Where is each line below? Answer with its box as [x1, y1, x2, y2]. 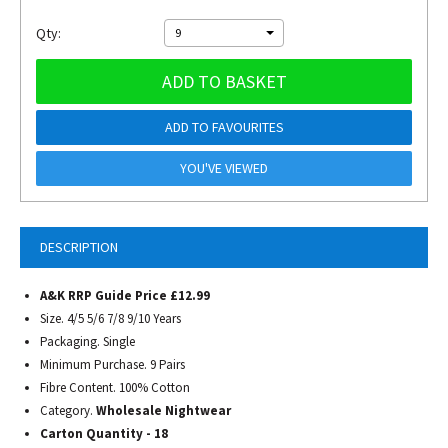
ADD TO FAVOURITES [164, 118, 284, 136]
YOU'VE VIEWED [180, 159, 268, 177]
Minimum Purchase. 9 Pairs [40, 356, 185, 373]
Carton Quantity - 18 [40, 425, 168, 442]
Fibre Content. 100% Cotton [40, 379, 190, 396]
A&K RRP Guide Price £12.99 [40, 287, 210, 304]
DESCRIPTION [40, 238, 118, 256]
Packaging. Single [40, 333, 135, 350]
